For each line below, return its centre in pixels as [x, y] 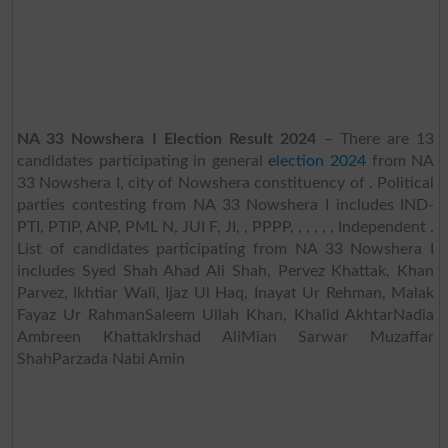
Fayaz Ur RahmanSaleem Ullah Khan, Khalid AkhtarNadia [225, 314]
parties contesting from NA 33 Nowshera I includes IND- [225, 204]
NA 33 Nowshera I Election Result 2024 [166, 138]
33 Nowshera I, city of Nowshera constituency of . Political [225, 182]
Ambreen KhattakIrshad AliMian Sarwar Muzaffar [225, 336]
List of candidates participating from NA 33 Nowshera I [225, 248]
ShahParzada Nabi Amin [100, 358]
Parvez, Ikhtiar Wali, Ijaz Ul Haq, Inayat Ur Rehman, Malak [225, 292]
